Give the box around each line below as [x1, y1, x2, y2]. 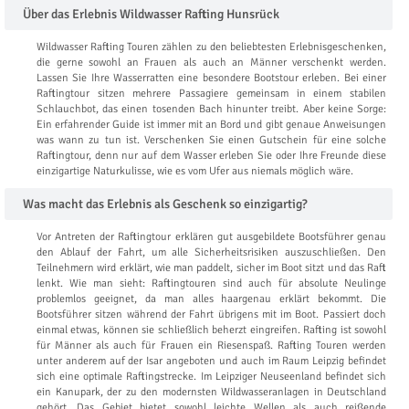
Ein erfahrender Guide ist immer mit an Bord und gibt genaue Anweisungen [37, 117, 386, 131]
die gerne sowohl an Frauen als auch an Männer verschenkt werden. [37, 55, 386, 69]
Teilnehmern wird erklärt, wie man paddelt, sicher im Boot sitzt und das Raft [37, 260, 386, 275]
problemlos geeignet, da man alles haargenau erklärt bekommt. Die [37, 291, 386, 306]
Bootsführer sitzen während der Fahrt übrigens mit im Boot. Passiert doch [37, 307, 386, 321]
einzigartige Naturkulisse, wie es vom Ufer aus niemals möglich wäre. [37, 163, 353, 178]
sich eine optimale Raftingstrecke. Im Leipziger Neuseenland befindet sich [37, 369, 386, 383]
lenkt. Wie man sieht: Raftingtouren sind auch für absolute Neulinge [37, 276, 386, 290]
